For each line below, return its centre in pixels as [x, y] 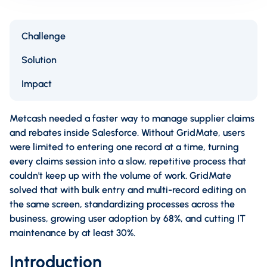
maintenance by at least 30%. [72, 232]
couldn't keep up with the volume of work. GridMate [120, 175]
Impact [37, 83]
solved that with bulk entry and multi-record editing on [128, 190]
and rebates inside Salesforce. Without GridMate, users [127, 132]
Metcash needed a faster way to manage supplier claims [132, 118]
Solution [39, 60]
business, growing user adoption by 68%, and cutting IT [128, 218]
